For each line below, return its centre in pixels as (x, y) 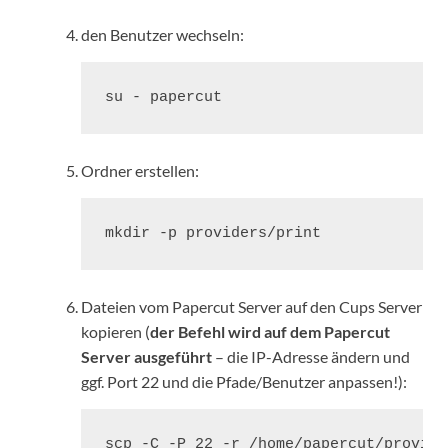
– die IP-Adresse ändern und (311, 357)
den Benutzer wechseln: (162, 35)
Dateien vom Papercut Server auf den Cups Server (251, 307)
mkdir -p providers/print (213, 234)
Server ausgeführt (146, 357)
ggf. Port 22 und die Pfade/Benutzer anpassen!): (244, 382)
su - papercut (163, 98)
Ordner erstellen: (140, 171)
